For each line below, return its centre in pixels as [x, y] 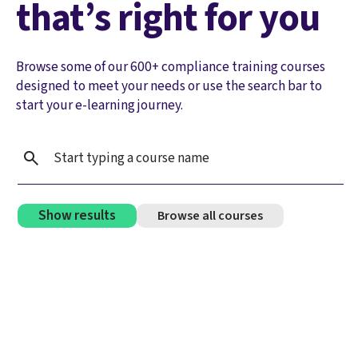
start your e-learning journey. [101, 105]
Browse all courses [210, 215]
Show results [77, 216]
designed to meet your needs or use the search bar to [169, 86]
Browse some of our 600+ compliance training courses [171, 66]
